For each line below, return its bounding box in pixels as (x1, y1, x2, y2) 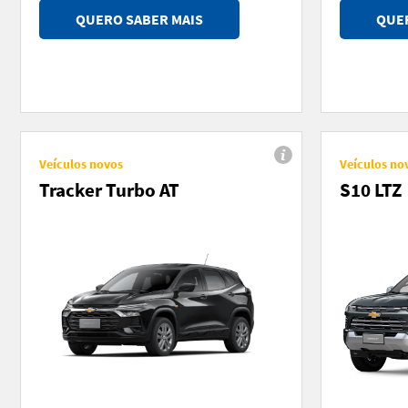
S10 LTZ (340, 177, 402, 202)
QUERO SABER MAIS (76, 9, 203, 28)
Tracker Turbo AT (39, 177, 179, 202)
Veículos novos (39, 155, 123, 172)
